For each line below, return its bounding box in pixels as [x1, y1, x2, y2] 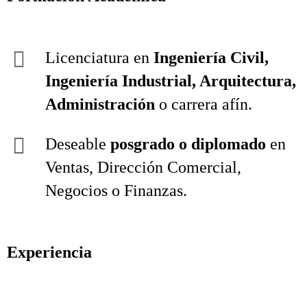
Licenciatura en [45, 49, 153, 66]
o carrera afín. [155, 95, 252, 113]
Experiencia [7, 243, 92, 261]
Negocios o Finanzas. [45, 182, 187, 199]
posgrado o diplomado [110, 135, 266, 153]
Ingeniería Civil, [153, 49, 269, 66]
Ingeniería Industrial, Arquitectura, [45, 72, 296, 90]
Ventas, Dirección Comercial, [45, 158, 241, 176]
